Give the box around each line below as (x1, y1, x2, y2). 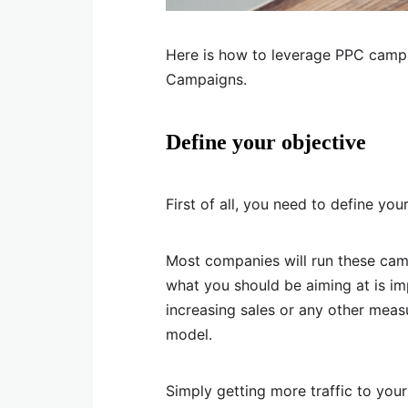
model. (166, 325, 212, 344)
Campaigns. (166, 70, 247, 89)
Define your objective (166, 130, 366, 155)
